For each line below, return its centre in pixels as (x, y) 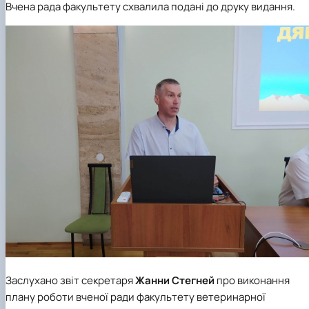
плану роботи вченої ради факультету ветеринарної (136, 297)
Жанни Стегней (175, 280)
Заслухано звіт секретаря (70, 280)
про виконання (252, 280)
